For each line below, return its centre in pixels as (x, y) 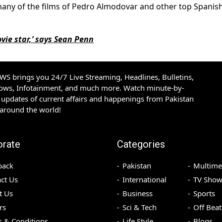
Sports (204, 194)
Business (138, 194)
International (144, 180)
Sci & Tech (139, 207)
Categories (141, 144)
